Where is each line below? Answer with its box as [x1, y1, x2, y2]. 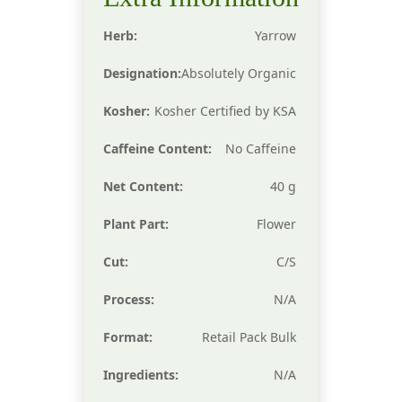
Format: [102, 328, 153, 346]
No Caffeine [224, 140, 296, 158]
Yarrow [254, 27, 296, 45]
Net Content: [102, 178, 183, 196]
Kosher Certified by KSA [153, 102, 296, 120]
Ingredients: [102, 366, 179, 384]
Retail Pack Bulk [201, 328, 296, 346]
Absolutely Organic [180, 65, 296, 83]
